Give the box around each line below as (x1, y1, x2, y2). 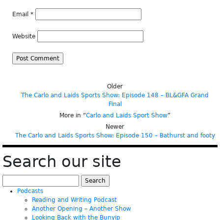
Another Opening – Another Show (32, 205, 131, 212)
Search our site (2, 152, 121, 171)
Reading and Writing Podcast (32, 196, 117, 203)
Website (12, 33, 35, 40)
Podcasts (17, 188, 43, 194)
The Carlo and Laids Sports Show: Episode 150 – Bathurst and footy (15, 132, 215, 139)
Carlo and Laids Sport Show (86, 112, 167, 119)
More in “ (59, 112, 86, 119)
